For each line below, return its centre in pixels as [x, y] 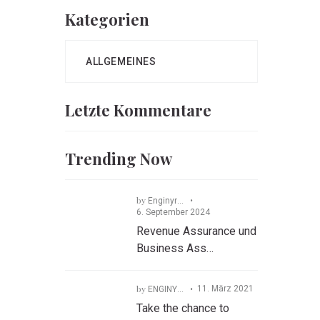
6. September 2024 [173, 212]
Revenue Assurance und [196, 231]
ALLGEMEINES [121, 61]
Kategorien [107, 19]
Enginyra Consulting [162, 201]
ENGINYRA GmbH [162, 289]
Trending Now [119, 159]
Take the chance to [183, 308]
